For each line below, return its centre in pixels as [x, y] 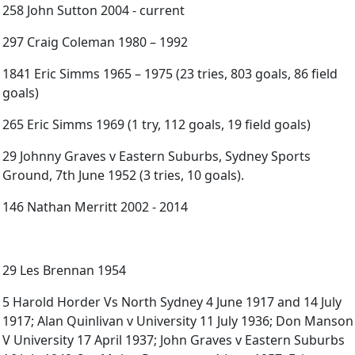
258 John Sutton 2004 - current [94, 11]
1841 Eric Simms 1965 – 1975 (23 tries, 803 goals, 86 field [170, 74]
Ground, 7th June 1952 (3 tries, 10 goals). [123, 176]
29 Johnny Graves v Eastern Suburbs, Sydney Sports [157, 157]
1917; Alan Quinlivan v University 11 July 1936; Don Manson [178, 321]
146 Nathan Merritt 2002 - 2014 [95, 207]
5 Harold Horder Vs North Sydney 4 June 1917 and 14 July [172, 302]
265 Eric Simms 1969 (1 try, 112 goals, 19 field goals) [157, 125]
